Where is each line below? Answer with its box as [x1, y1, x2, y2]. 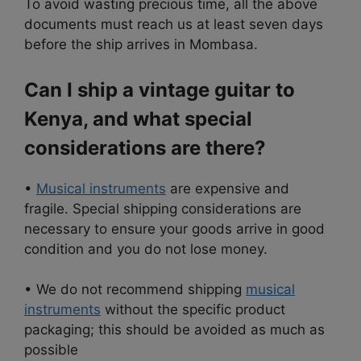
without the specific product [101, 301, 285, 318]
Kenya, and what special [24, 106, 252, 131]
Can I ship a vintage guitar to [24, 77, 295, 102]
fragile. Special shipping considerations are [24, 200, 301, 217]
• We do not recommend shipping [24, 281, 246, 298]
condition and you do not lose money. [24, 240, 268, 257]
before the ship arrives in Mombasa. [24, 36, 258, 53]
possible [24, 342, 78, 359]
